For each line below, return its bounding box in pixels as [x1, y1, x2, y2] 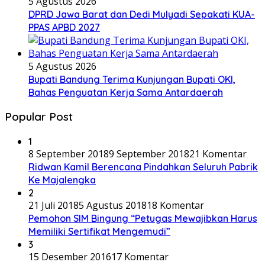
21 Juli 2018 [28, 199, 79, 212]
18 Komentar [147, 199, 204, 212]
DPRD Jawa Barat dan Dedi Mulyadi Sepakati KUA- [28, 8, 255, 20]
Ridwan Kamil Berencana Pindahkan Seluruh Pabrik [28, 161, 258, 173]
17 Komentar [111, 250, 169, 264]
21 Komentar [189, 147, 247, 161]
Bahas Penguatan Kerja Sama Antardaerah [28, 86, 223, 98]
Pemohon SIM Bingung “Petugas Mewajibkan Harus [28, 212, 257, 225]
